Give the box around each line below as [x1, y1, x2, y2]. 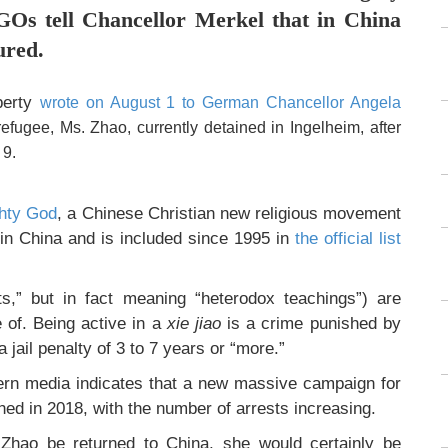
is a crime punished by [220, 313, 401, 333]
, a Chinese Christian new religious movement [57, 203, 401, 223]
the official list [294, 228, 401, 248]
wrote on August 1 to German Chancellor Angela [40, 94, 401, 111]
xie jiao [166, 313, 221, 333]
